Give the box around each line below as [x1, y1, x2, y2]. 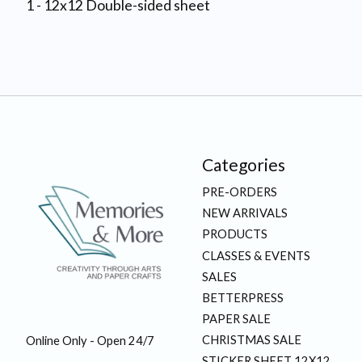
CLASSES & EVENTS [201, 248, 310, 263]
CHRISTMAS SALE [201, 333, 301, 347]
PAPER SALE [201, 312, 271, 326]
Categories [201, 154, 285, 175]
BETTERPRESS [201, 290, 284, 305]
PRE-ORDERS [201, 185, 277, 200]
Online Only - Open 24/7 [26, 333, 154, 347]
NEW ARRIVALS [201, 206, 288, 221]
